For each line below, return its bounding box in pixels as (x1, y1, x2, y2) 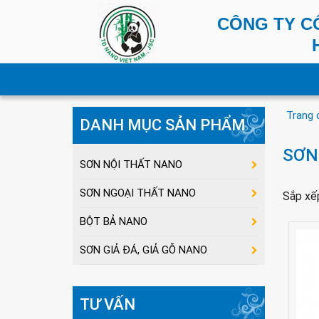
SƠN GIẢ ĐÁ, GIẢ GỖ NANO (80, 244, 207, 256)
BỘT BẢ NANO (80, 215, 147, 228)
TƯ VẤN (80, 296, 135, 313)
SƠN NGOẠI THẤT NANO (80, 187, 196, 199)
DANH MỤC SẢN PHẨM (80, 116, 246, 134)
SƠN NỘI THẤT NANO (80, 158, 182, 171)
